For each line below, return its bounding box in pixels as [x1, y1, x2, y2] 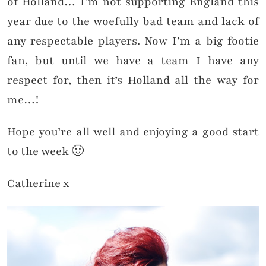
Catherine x [7, 176, 69, 192]
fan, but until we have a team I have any [7, 53, 259, 69]
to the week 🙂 [7, 144, 84, 160]
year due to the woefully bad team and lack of [7, 14, 259, 30]
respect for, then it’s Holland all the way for [7, 72, 259, 88]
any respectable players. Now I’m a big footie [7, 33, 259, 49]
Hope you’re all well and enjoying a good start [7, 124, 259, 140]
